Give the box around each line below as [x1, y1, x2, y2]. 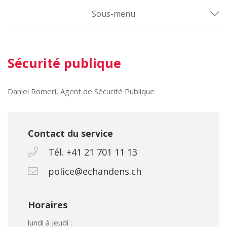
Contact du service [28, 127, 113, 139]
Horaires [28, 199, 67, 211]
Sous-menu [92, 8, 135, 19]
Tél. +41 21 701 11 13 [48, 146, 137, 158]
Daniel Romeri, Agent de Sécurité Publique [8, 86, 155, 96]
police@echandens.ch [48, 165, 141, 177]
